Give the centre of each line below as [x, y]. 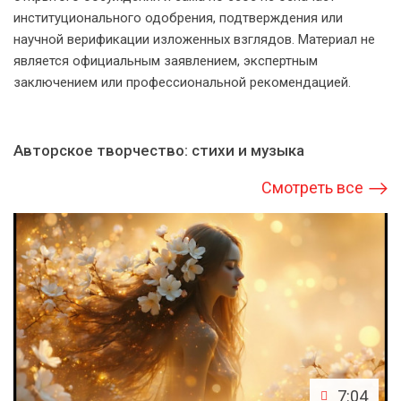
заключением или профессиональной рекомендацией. [182, 83]
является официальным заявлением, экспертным [166, 61]
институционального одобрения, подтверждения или [178, 18]
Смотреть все [312, 188]
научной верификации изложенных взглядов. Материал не [194, 40]
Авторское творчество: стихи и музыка [159, 151]
